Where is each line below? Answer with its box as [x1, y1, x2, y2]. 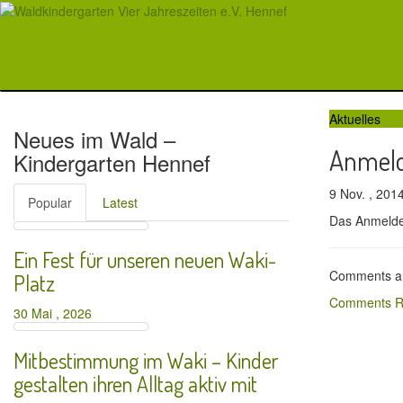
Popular [28, 193, 72, 211]
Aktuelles [329, 110, 381, 128]
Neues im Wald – [13, 123, 175, 155]
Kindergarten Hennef [13, 147, 210, 178]
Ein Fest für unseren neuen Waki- [13, 246, 276, 273]
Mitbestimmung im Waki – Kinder [13, 346, 278, 374]
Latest [103, 193, 138, 211]
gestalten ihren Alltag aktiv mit [13, 370, 257, 398]
